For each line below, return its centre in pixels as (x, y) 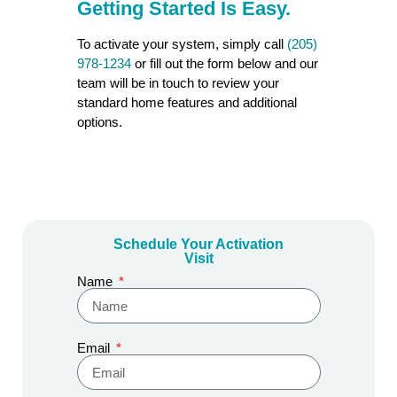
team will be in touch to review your (178, 82)
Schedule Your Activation (198, 245)
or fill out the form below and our (224, 63)
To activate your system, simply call (182, 43)
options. (99, 121)
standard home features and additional (187, 102)
